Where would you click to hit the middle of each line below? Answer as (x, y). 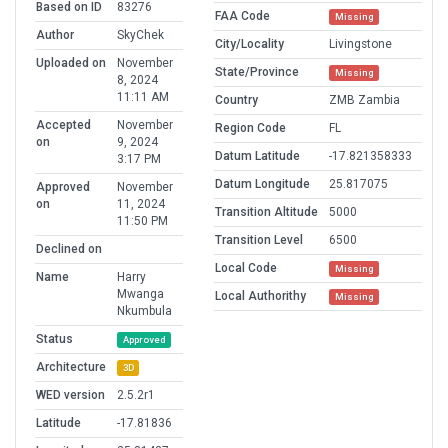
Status (54, 339)
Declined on (69, 249)
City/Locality (249, 44)
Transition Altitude (266, 212)
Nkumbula (144, 311)
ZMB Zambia (364, 100)
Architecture (71, 367)
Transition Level (259, 240)
